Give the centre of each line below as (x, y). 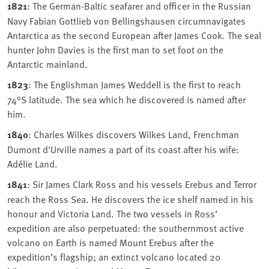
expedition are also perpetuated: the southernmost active (125, 228)
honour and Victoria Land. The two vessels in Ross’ (112, 213)
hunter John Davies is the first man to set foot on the (115, 50)
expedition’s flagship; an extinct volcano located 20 (114, 257)
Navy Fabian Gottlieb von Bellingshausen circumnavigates (126, 21)
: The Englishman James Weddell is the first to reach (134, 84)
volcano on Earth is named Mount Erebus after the (110, 242)
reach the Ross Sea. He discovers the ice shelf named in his (130, 199)
